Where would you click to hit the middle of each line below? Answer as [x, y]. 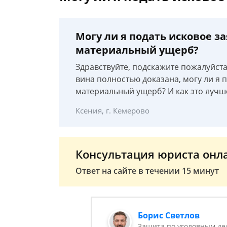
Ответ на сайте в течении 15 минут [147, 171]
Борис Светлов [169, 215]
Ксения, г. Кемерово [112, 110]
